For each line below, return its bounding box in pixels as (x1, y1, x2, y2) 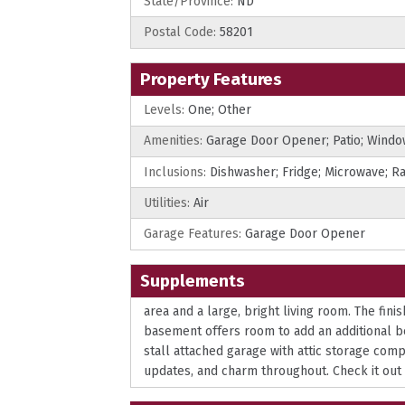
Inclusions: (144, 164, 210, 180)
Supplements (140, 269, 245, 291)
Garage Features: (144, 226, 245, 241)
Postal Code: (144, 24, 216, 41)
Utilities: (144, 194, 193, 211)
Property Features (140, 68, 282, 89)
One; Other (188, 102, 251, 118)
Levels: (144, 102, 188, 118)
